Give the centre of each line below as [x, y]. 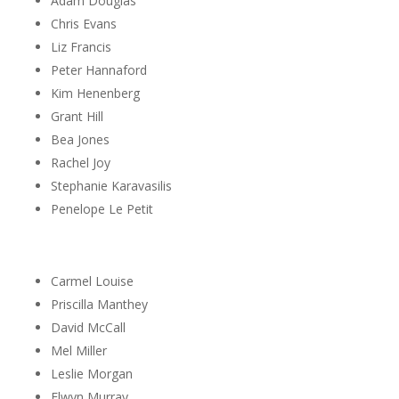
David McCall [88, 327]
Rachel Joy [80, 163]
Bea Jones [80, 139]
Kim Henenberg [95, 93]
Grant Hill [77, 116]
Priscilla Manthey [99, 304]
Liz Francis [81, 47]
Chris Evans [83, 24]
